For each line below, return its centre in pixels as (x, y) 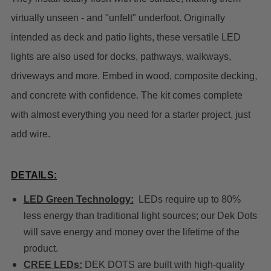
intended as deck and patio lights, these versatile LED (126, 38)
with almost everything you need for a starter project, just (131, 115)
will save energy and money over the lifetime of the (131, 232)
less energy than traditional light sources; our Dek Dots (140, 216)
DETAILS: (34, 175)
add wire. (31, 134)
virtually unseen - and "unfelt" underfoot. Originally (118, 18)
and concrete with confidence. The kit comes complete (127, 96)
